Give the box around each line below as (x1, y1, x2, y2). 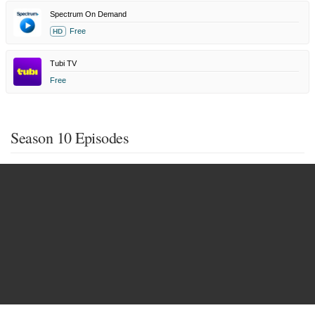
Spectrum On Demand (50, 10, 127, 18)
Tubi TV (50, 59, 77, 67)
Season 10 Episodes (11, 127, 129, 148)
